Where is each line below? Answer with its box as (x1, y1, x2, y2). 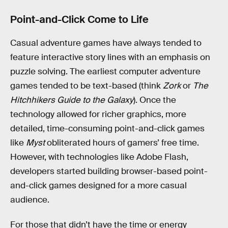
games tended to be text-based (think (10, 80, 163, 91)
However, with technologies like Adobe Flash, (10, 151, 188, 162)
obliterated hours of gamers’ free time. (45, 137, 199, 148)
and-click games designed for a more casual (10, 180, 187, 191)
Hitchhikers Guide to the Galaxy (10, 94, 133, 105)
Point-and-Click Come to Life (10, 13, 149, 26)
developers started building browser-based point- (10, 165, 208, 177)
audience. (10, 194, 49, 205)
